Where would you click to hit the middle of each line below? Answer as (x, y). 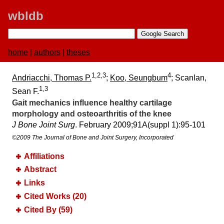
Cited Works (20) (55, 196)
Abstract (40, 169)
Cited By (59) (48, 209)
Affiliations (44, 156)
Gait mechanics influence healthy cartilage (92, 102)
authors (47, 52)
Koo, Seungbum (139, 78)
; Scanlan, (189, 78)
